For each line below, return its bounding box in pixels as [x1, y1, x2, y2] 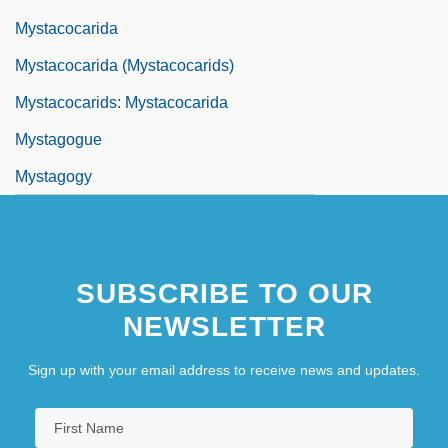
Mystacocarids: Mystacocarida [15, 93, 228, 111]
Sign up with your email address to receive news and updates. [28, 361, 420, 378]
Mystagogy [15, 167, 92, 185]
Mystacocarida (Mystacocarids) [15, 56, 234, 74]
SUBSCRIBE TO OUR [75, 277, 373, 309]
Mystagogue [15, 130, 102, 148]
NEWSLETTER [122, 310, 326, 342]
